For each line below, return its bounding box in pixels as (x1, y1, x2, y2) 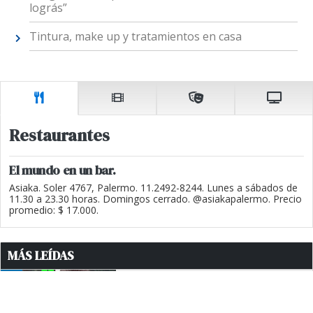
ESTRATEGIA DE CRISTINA (121, 283, 263, 298)
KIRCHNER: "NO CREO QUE (121, 295, 268, 310)
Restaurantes (9, 123, 110, 147)
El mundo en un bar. (9, 161, 116, 179)
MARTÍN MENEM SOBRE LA (121, 271, 266, 286)
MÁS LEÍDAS (8, 247, 74, 264)
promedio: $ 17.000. (9, 203, 99, 217)
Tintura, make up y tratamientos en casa (29, 29, 242, 45)
